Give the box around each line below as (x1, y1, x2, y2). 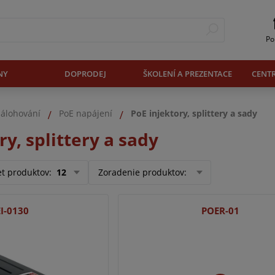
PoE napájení (59, 107, 112, 120)
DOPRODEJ (64, 68, 106, 79)
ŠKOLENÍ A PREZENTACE (143, 68, 232, 79)
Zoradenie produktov (98, 166, 184, 179)
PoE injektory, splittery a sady (131, 107, 257, 120)
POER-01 (201, 204, 239, 217)
